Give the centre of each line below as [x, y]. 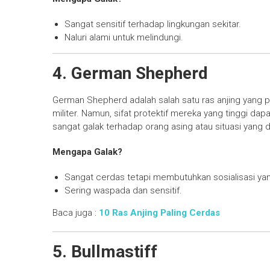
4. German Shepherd [130, 74]
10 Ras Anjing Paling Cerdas [159, 213]
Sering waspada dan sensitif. [123, 191]
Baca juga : [76, 213]
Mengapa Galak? [87, 152]
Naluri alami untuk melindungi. [124, 38]
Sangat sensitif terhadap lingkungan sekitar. [153, 24]
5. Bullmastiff [105, 252]
